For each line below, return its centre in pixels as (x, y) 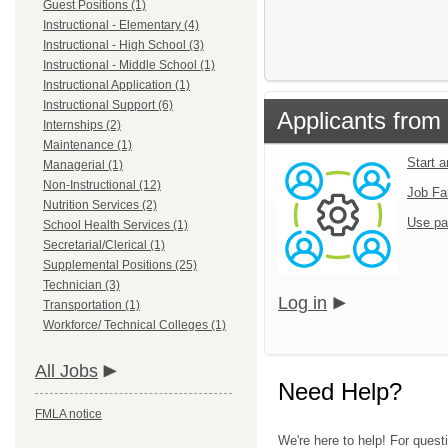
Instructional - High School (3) (123, 45)
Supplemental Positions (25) (120, 265)
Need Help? (340, 391)
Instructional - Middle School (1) (129, 65)
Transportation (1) (91, 305)
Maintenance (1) (87, 145)
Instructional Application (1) (116, 85)
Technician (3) (81, 285)
